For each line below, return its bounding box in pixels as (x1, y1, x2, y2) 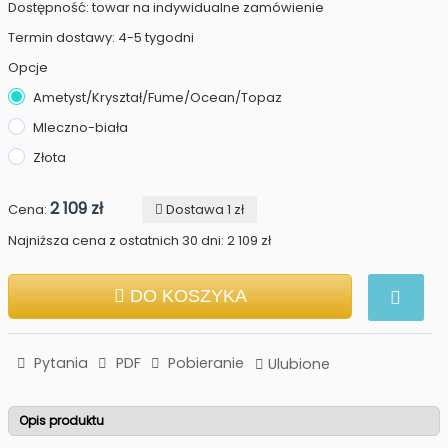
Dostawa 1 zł (163, 200, 244, 219)
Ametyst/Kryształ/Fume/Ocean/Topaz (33, 88, 282, 107)
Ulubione (268, 354, 331, 374)
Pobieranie (163, 353, 244, 373)
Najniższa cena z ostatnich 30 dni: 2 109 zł (8, 231, 271, 250)
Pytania (30, 353, 89, 373)
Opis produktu (19, 412, 104, 430)
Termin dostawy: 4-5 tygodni (8, 28, 194, 47)
